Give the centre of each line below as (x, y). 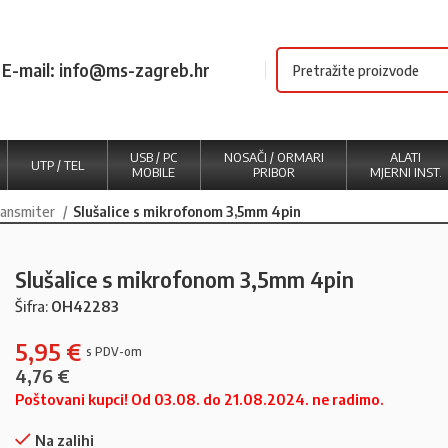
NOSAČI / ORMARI (273, 157)
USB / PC (154, 157)
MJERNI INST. (405, 172)
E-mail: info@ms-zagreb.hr (106, 69)
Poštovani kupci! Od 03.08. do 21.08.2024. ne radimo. (199, 399)
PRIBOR (273, 172)
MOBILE (154, 172)
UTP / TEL (57, 164)
